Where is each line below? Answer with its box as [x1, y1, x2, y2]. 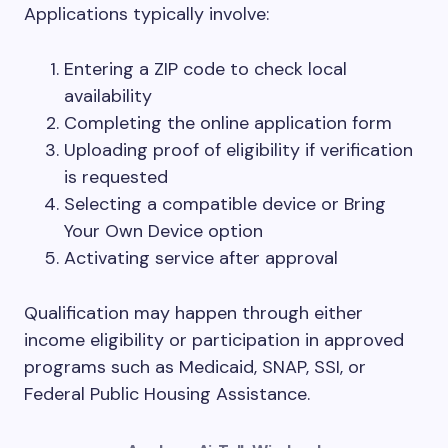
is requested [64, 164, 168, 189]
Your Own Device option [64, 218, 263, 243]
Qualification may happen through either [24, 300, 363, 325]
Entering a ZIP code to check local [64, 56, 347, 81]
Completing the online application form [64, 110, 392, 135]
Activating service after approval [64, 245, 338, 270]
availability [64, 83, 152, 108]
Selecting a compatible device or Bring [64, 191, 386, 216]
